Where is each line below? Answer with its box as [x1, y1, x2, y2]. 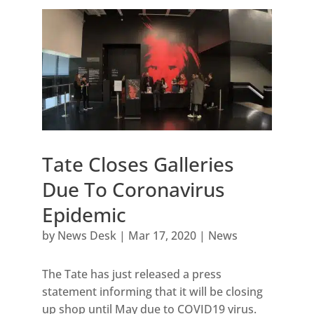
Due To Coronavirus [41, 176, 225, 203]
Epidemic [41, 201, 126, 228]
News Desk [57, 228, 116, 244]
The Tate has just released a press [41, 266, 221, 282]
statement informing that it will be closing [41, 284, 263, 300]
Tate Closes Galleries [41, 151, 234, 178]
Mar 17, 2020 [128, 228, 196, 244]
